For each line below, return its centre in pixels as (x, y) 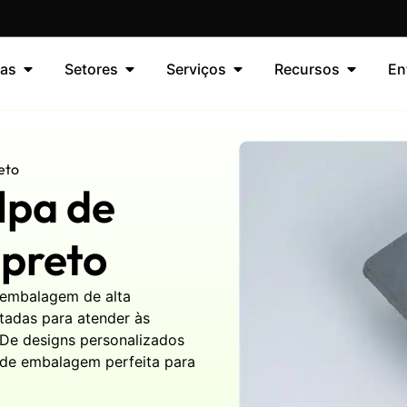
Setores (91, 69)
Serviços (196, 69)
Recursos (307, 69)
